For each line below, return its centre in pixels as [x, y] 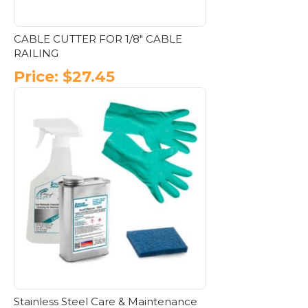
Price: [36, 76]
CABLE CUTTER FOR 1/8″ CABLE [98, 39]
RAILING [36, 54]
